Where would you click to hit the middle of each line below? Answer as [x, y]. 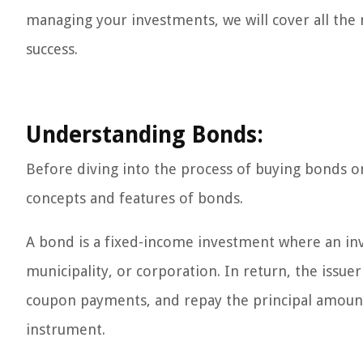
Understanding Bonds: [145, 135]
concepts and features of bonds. [135, 198]
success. [52, 49]
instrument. [66, 329]
